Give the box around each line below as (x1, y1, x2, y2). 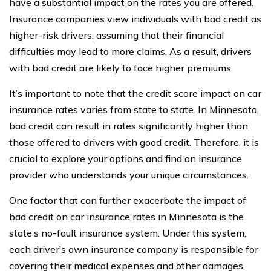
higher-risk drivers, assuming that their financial (9, 29, 224, 41)
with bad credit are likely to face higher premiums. (9, 62, 233, 74)
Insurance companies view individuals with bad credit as (9, 13, 261, 25)
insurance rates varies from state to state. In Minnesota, (9, 103, 259, 116)
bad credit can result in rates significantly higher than (9, 120, 248, 132)
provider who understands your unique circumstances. (9, 169, 249, 181)
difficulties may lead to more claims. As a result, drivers (9, 45, 252, 57)
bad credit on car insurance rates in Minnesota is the (9, 211, 244, 223)
